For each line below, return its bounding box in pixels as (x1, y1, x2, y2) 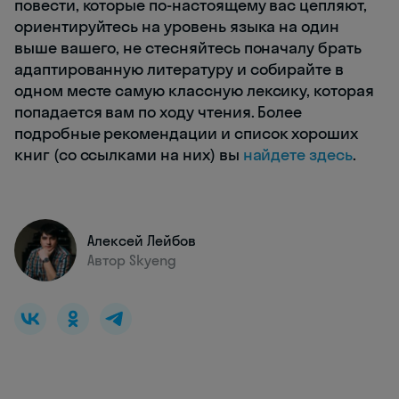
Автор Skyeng (87, 250, 176, 269)
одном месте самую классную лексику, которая (14, 79, 374, 101)
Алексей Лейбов (87, 231, 196, 249)
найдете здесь (242, 143, 353, 165)
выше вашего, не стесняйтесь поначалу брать (14, 37, 362, 58)
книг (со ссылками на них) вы (14, 143, 243, 165)
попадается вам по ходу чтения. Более (14, 101, 303, 122)
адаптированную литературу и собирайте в (14, 58, 345, 79)
